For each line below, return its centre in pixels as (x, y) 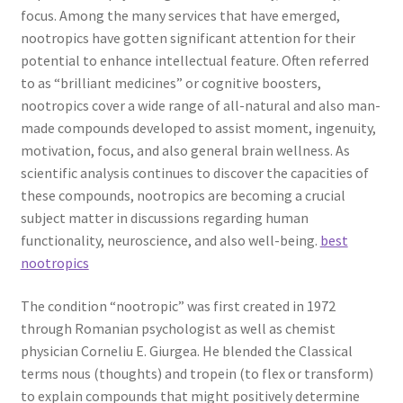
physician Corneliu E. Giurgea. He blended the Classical (186, 351)
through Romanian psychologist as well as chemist (178, 329)
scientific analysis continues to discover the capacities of (194, 173)
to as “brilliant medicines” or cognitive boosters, (170, 83)
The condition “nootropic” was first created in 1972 (178, 306)
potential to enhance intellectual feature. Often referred (194, 61)
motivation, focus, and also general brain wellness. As (185, 151)
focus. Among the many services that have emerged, (180, 16)
